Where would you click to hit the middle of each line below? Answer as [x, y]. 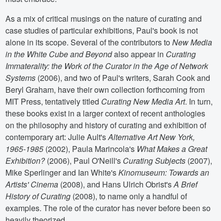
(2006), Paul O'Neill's [84, 160]
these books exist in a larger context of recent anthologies [106, 113]
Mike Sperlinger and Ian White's [62, 172]
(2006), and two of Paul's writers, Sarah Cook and [123, 77]
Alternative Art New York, [152, 137]
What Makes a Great [172, 148]
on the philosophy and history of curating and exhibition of [106, 125]
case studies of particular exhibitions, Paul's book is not [102, 30]
